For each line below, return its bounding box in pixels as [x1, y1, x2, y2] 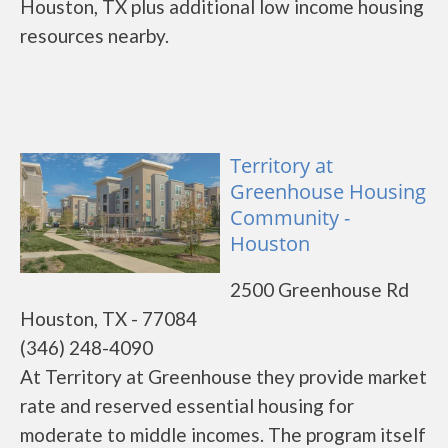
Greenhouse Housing [230, 178, 426, 205]
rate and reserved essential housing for [20, 394, 354, 417]
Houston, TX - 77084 [20, 307, 197, 330]
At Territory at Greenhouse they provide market [20, 365, 427, 388]
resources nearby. [20, 24, 169, 47]
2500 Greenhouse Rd [230, 278, 409, 301]
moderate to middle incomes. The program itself [20, 423, 426, 446]
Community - [230, 204, 350, 231]
